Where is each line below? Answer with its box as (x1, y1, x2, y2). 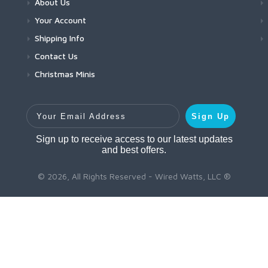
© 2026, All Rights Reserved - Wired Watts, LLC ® (37, 171, 231, 181)
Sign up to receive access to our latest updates (35, 134, 233, 144)
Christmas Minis (35, 69, 95, 79)
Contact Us (35, 51, 78, 61)
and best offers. (102, 145, 166, 155)
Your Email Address (26, 103, 121, 112)
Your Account (35, 15, 86, 25)
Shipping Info (35, 33, 84, 43)
